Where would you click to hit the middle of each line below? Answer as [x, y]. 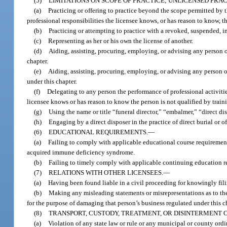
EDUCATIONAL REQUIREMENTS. [99, 132]
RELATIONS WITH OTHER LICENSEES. [106, 172]
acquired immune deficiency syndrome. [81, 152]
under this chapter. [52, 81]
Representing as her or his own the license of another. [121, 41]
